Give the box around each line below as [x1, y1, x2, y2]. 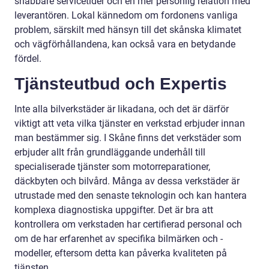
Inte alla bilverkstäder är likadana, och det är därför [14, 103, 229, 115]
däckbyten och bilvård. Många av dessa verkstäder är [14, 175, 240, 187]
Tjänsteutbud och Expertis [14, 74, 227, 93]
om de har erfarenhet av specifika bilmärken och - [14, 232, 223, 244]
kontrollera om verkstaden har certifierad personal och [14, 218, 242, 230]
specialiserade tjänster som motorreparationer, [14, 160, 210, 172]
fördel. [14, 52, 41, 64]
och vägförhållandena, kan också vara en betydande [14, 38, 235, 50]
